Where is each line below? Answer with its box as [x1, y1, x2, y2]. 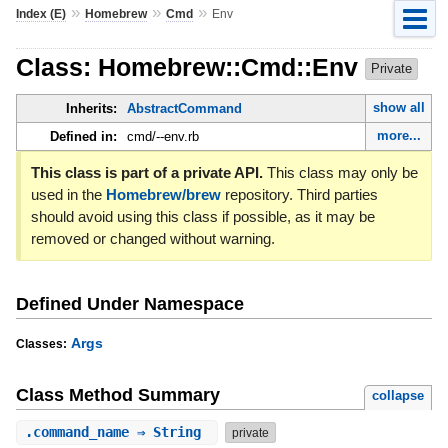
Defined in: [49, 129, 117, 145]
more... [376, 128, 421, 144]
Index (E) [15, 6, 66, 21]
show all [372, 100, 425, 116]
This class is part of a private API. [30, 164, 263, 182]
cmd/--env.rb [126, 129, 199, 145]
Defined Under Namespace [15, 293, 244, 314]
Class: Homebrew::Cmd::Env [15, 52, 365, 81]
